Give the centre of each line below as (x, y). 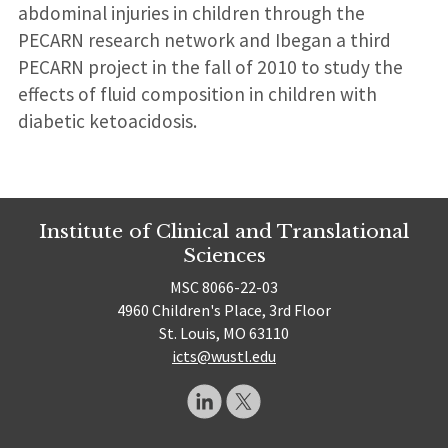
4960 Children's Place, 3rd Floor (224, 310)
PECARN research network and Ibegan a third (204, 40)
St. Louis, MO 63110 (224, 333)
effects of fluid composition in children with (197, 94)
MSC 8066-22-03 (224, 287)
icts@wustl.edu (224, 356)
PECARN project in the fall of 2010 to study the (210, 67)
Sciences (224, 254)
